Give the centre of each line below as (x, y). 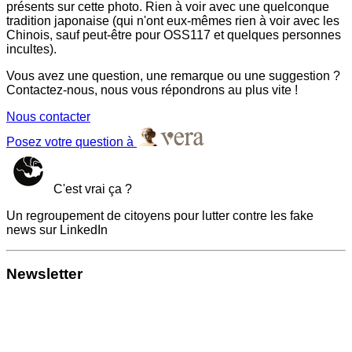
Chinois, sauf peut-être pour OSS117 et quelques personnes (174, 35)
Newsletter (44, 274)
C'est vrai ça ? (91, 189)
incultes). (31, 49)
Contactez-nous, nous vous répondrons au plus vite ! (152, 90)
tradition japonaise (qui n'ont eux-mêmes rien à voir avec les (173, 20)
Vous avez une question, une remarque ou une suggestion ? (173, 75)
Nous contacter (48, 116)
